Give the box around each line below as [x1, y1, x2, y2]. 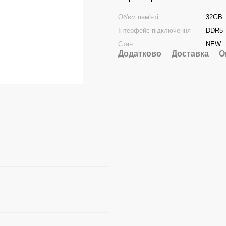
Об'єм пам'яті [118, 13, 158, 21]
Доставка [172, 49, 209, 58]
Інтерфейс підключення [118, 27, 191, 34]
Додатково [118, 49, 161, 58]
